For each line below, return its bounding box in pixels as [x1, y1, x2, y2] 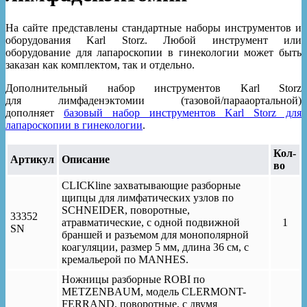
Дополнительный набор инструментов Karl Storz [5, 82, 302, 94]
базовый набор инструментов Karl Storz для [63, 106, 302, 119]
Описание [62, 153, 110, 165]
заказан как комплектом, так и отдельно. [5, 58, 197, 71]
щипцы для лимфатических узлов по [62, 191, 234, 204]
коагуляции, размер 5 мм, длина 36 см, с [62, 241, 249, 253]
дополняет [5, 106, 64, 119]
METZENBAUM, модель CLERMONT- [62, 285, 246, 297]
